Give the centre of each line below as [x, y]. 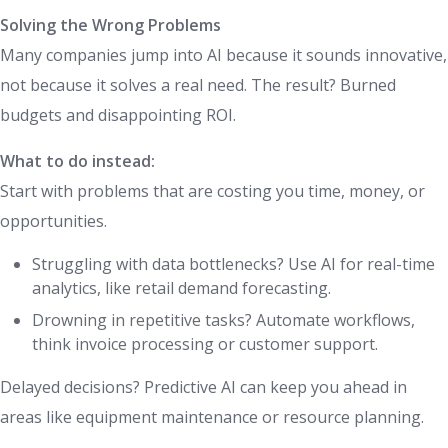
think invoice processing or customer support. [205, 344]
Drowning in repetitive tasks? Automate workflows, [223, 320]
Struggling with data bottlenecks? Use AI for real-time [233, 264]
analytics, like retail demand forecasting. [181, 288]
